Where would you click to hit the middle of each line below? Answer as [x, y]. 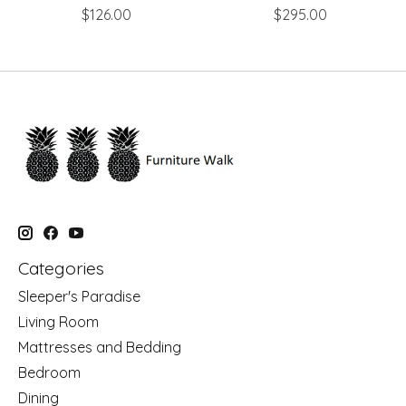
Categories [61, 268]
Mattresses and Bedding [100, 348]
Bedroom [49, 373]
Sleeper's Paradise [79, 297]
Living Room [58, 322]
